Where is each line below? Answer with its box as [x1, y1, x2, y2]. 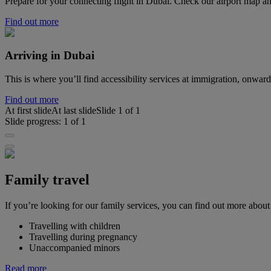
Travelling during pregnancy [29, 231, 137, 242]
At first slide [5, 105, 51, 116]
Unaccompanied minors [29, 242, 120, 253]
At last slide [51, 105, 96, 116]
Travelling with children [29, 220, 120, 231]
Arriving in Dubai [5, 49, 94, 62]
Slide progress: [5, 116, 64, 127]
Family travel [5, 172, 90, 188]
